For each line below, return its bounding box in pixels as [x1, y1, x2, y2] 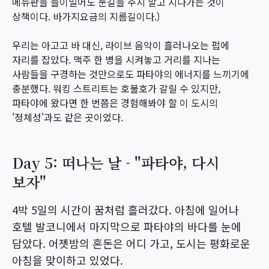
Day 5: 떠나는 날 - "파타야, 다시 [12, 152, 219, 173]
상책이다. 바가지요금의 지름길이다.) [12, 9, 160, 23]
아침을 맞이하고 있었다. [12, 252, 123, 268]
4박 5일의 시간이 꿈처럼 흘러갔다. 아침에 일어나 [12, 202, 239, 217]
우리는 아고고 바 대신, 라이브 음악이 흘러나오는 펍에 [12, 38, 229, 52]
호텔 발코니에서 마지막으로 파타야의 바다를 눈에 [12, 219, 241, 234]
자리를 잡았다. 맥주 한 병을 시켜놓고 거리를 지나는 [12, 52, 220, 67]
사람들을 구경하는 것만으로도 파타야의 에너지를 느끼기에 [12, 67, 249, 81]
